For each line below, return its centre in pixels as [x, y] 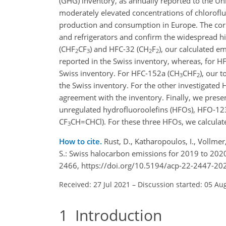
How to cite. [81, 141]
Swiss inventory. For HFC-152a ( [114, 73]
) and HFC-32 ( [114, 49]
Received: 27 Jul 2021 [95, 184]
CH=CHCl [86, 121]
